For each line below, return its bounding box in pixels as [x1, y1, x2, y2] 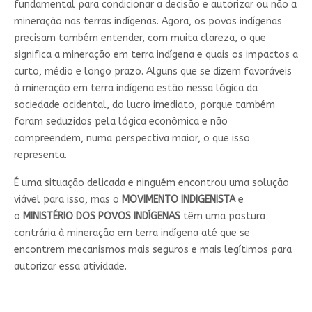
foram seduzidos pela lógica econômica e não [13, 116, 228, 128]
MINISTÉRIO [22, 210, 73, 223]
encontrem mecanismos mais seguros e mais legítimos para [13, 244, 292, 256]
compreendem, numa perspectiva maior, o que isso [13, 132, 250, 145]
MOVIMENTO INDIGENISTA [121, 194, 235, 206]
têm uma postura [180, 210, 265, 223]
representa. [13, 149, 67, 162]
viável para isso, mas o [13, 194, 122, 206]
